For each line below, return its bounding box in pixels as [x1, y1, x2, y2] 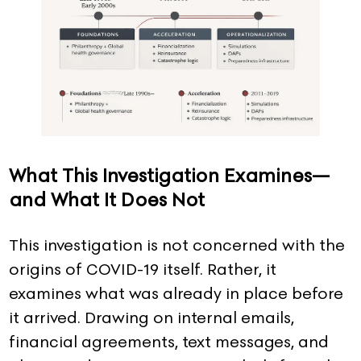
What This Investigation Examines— [9, 162, 330, 189]
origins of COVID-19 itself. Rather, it [9, 257, 276, 280]
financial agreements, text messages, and [9, 330, 329, 353]
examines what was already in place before [9, 281, 343, 305]
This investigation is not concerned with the [9, 233, 345, 256]
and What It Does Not [9, 186, 205, 213]
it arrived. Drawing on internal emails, [9, 305, 294, 329]
